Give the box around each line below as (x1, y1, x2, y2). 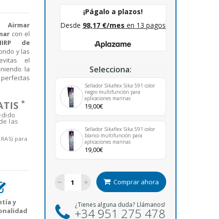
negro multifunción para (84, 88, 140, 95)
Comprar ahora (113, 177, 159, 186)
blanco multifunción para (84, 132, 142, 139)
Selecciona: (89, 64, 131, 75)
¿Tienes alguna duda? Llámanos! (75, 200, 166, 209)
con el (10, 29, 30, 38)
